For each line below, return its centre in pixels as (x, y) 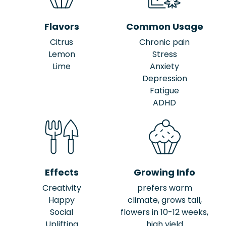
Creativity (62, 188)
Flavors (62, 26)
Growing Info (164, 172)
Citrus (62, 42)
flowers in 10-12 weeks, (164, 212)
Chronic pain (164, 42)
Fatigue (164, 90)
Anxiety (164, 66)
